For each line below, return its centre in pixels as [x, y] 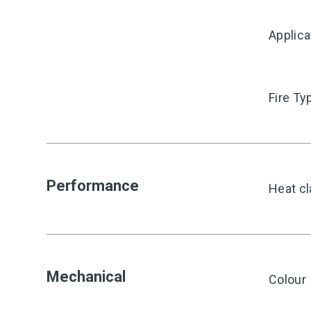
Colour [287, 279]
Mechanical [86, 277]
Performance [93, 186]
